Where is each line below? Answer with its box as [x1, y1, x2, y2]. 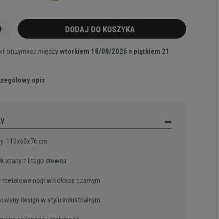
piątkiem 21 [133, 47, 170, 56]
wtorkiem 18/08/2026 [60, 47, 128, 56]
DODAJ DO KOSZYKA [65, 24, 139, 34]
